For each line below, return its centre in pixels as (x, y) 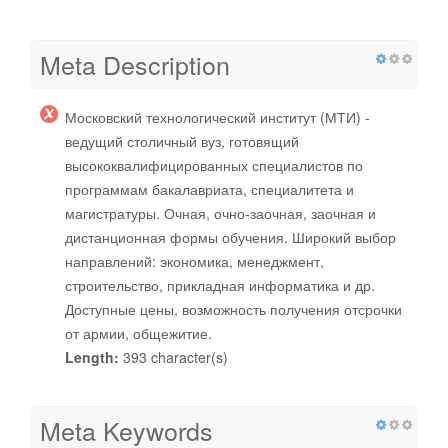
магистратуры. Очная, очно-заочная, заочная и (220, 212)
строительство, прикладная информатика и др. (220, 284)
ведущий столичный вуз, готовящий (182, 140)
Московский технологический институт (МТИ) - (217, 116)
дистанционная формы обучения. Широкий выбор (230, 236)
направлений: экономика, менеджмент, (194, 260)
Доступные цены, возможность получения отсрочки (233, 308)
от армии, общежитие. (138, 332)
